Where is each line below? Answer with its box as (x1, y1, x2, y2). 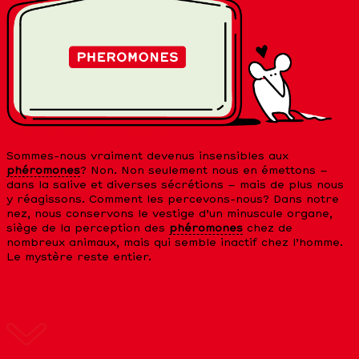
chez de (243, 224, 292, 235)
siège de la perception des (6, 224, 169, 235)
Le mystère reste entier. (6, 252, 151, 264)
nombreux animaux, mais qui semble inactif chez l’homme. (6, 238, 343, 249)
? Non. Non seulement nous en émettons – (80, 166, 328, 177)
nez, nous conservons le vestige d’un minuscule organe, (6, 209, 333, 220)
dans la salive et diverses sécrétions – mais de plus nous (6, 180, 344, 192)
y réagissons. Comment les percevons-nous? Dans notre (6, 195, 339, 206)
